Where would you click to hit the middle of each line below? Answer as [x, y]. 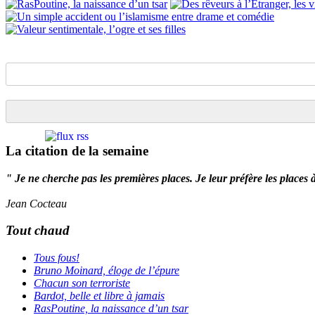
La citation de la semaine [77, 151]
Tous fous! [57, 258]
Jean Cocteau [36, 203]
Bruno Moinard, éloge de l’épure [107, 271]
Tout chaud [38, 231]
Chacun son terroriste [82, 283]
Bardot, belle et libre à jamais [99, 296]
